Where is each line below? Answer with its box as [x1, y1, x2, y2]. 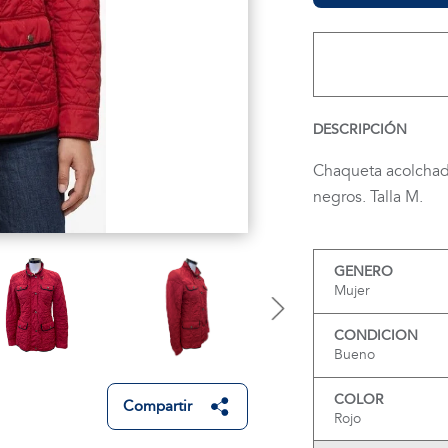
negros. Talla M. [312, 187, 423, 207]
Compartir [122, 397, 192, 415]
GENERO [333, 263, 393, 280]
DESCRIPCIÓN [312, 121, 407, 138]
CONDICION [333, 327, 418, 344]
